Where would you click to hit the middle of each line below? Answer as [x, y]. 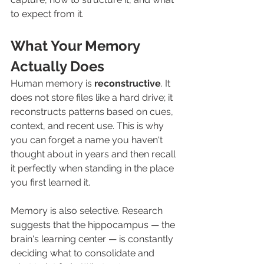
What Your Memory [77, 46]
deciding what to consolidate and [84, 253]
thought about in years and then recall [94, 154]
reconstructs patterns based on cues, [93, 112]
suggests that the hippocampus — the [94, 225]
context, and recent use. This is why [88, 126]
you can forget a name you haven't [88, 140]
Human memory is [52, 83]
